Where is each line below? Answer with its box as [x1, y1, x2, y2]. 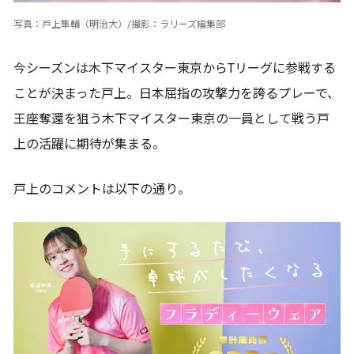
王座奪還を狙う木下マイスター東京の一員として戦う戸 [13, 111, 330, 126]
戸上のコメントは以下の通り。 [13, 181, 190, 197]
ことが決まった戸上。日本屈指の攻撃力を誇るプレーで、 [13, 85, 340, 101]
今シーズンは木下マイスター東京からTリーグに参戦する [13, 60, 336, 76]
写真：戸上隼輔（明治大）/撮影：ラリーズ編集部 [13, 18, 225, 30]
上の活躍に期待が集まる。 [13, 136, 165, 152]
